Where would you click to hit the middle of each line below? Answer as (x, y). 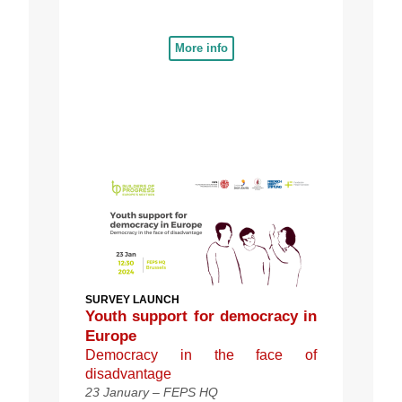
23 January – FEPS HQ (152, 392)
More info (201, 48)
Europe (111, 336)
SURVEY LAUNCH (132, 299)
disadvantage (128, 373)
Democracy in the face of (201, 354)
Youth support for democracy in (201, 316)
